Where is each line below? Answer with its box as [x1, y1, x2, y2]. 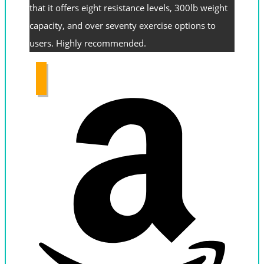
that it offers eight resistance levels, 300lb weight [29, 2, 227, 14]
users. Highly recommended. [29, 37, 148, 49]
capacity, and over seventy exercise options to [29, 19, 216, 31]
